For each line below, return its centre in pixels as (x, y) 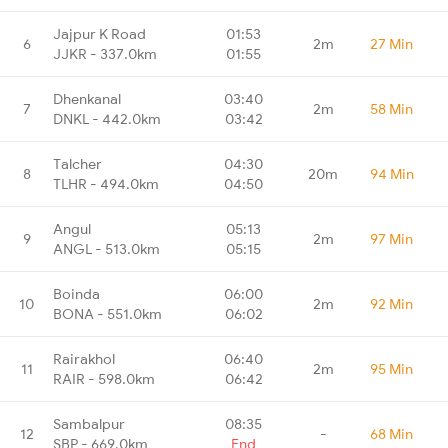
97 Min (391, 238)
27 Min (391, 43)
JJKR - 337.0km (105, 53)
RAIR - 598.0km (104, 378)
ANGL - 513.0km (106, 248)
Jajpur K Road (99, 33)
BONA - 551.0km (107, 313)
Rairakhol (84, 358)
